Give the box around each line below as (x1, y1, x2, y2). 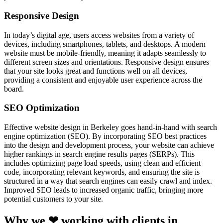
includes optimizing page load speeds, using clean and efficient (4, 159, 201, 168)
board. (4, 84, 24, 93)
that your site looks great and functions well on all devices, (4, 66, 187, 75)
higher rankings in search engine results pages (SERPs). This (4, 150, 195, 159)
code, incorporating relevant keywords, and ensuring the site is (4, 168, 200, 177)
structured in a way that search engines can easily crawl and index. (4, 177, 212, 186)
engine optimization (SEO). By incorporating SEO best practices (4, 132, 207, 141)
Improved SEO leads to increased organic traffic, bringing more (4, 186, 203, 195)
